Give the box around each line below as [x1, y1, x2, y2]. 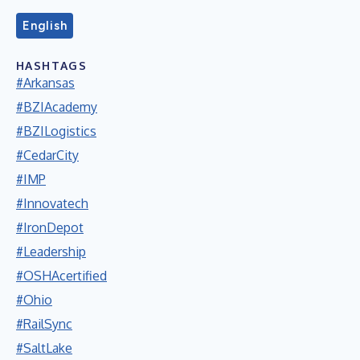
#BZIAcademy [16, 98, 97, 115]
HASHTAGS [16, 58, 88, 72]
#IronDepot [16, 219, 84, 235]
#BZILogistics [16, 122, 96, 139]
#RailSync [16, 315, 72, 332]
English [22, 18, 67, 33]
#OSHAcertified [16, 267, 107, 284]
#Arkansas [16, 74, 75, 91]
